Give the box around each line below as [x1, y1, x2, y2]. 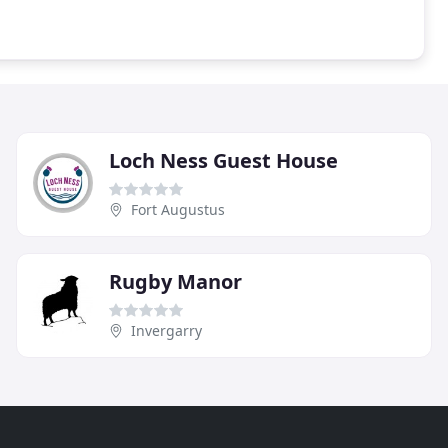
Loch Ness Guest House [109, 146, 338, 174]
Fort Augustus [131, 199, 225, 219]
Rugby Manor [109, 267, 242, 295]
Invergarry [131, 320, 202, 340]
